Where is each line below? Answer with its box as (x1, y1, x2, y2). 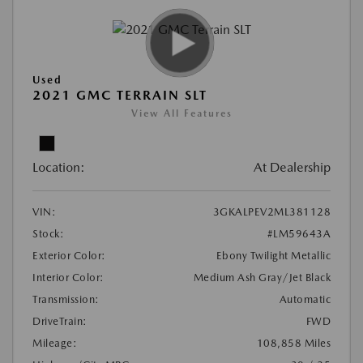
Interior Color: (32, 271, 105, 284)
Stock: (32, 228, 64, 241)
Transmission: (32, 293, 100, 306)
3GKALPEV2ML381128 (212, 206, 331, 219)
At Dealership (254, 160, 331, 176)
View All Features (130, 108, 233, 120)
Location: (32, 160, 85, 176)
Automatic (279, 293, 331, 306)
